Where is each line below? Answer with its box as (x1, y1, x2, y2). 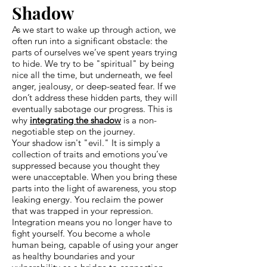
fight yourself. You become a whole (12, 227, 150, 239)
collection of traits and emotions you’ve (12, 148, 167, 160)
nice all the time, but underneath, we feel (12, 69, 173, 80)
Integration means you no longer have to (12, 216, 172, 228)
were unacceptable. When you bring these (12, 170, 177, 182)
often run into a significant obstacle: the (12, 35, 167, 46)
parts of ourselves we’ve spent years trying (12, 46, 177, 58)
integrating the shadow (30, 114, 121, 126)
